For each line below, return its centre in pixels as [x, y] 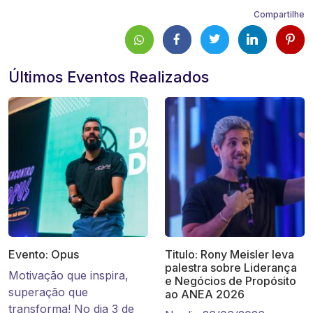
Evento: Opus [44, 255]
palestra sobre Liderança [231, 268]
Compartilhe [279, 15]
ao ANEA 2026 [205, 294]
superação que [48, 292]
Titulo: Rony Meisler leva [230, 255]
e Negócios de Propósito [231, 281]
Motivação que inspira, [68, 276]
